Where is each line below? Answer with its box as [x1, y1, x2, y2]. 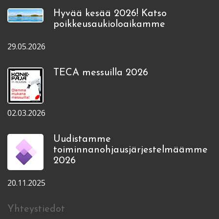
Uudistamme [53, 134, 111, 144]
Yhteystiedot [7, 204, 65, 214]
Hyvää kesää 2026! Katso [53, 8, 167, 19]
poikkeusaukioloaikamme [53, 19, 165, 29]
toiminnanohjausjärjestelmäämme [53, 145, 208, 155]
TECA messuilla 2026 [53, 67, 148, 78]
